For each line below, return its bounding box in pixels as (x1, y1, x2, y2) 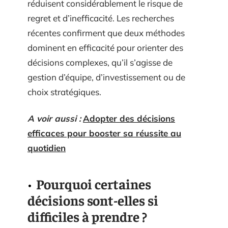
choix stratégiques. (27, 87, 101, 97)
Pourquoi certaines (36, 175, 151, 192)
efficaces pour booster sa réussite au (27, 127, 181, 138)
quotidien (27, 142, 66, 153)
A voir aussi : (27, 112, 81, 124)
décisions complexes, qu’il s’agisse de (27, 57, 173, 68)
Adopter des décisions (83, 112, 175, 124)
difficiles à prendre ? (27, 207, 147, 225)
